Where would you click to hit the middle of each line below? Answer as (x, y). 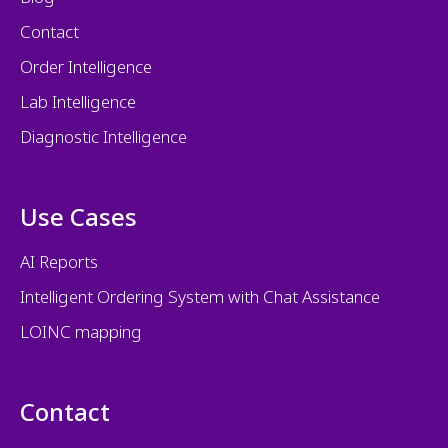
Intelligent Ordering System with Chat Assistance (200, 297)
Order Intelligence (86, 67)
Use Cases (78, 217)
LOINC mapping (81, 332)
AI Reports (59, 262)
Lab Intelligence (78, 102)
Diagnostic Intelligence (103, 137)
